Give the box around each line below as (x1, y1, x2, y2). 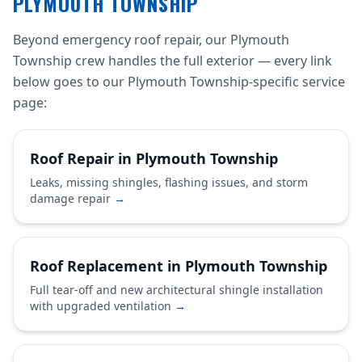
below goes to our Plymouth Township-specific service (13, 73, 345, 90)
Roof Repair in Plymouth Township (30, 149, 278, 168)
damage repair (30, 191, 114, 206)
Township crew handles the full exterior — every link (13, 52, 332, 69)
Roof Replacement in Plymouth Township (30, 256, 327, 276)
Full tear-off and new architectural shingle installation (30, 282, 323, 297)
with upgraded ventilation (30, 298, 175, 314)
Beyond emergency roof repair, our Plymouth (13, 31, 289, 48)
